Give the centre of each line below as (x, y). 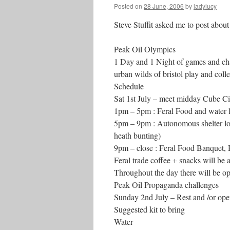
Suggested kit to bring (149, 209)
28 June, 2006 (164, 6)
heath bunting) (137, 135)
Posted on (128, 6)
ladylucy (205, 6)
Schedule (129, 86)
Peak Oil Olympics (145, 49)
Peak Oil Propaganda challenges (166, 185)
